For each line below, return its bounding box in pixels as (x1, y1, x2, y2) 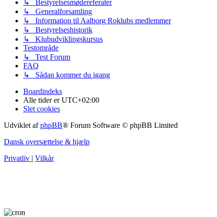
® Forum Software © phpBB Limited (62, 121, 178, 130)
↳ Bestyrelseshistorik (23, 26, 93, 34)
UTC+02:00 (62, 96, 99, 105)
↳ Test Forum (23, 53, 70, 62)
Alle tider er (23, 96, 62, 105)
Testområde (23, 44, 59, 52)
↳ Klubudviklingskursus (23, 35, 103, 44)
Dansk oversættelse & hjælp (4, 138, 90, 146)
